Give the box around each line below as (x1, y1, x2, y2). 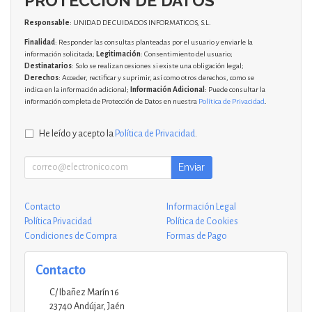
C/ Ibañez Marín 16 (49, 286, 119, 297)
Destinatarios (24, 61, 72, 70)
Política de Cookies (166, 216, 238, 226)
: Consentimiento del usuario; (141, 49, 233, 58)
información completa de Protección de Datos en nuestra (24, 97, 198, 105)
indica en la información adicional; (24, 85, 130, 93)
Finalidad (24, 38, 55, 46)
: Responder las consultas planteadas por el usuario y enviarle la (55, 38, 253, 46)
